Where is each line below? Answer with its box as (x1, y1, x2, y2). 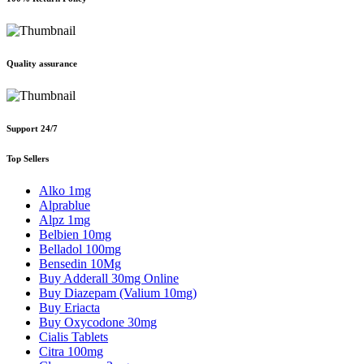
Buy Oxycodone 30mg (39, 314, 157, 329)
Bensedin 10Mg (39, 256, 121, 271)
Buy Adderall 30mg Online (39, 271, 179, 285)
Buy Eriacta (39, 300, 100, 314)
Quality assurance (6, 58, 77, 69)
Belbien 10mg (39, 227, 111, 241)
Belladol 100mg (39, 241, 121, 256)
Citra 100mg (39, 344, 103, 358)
